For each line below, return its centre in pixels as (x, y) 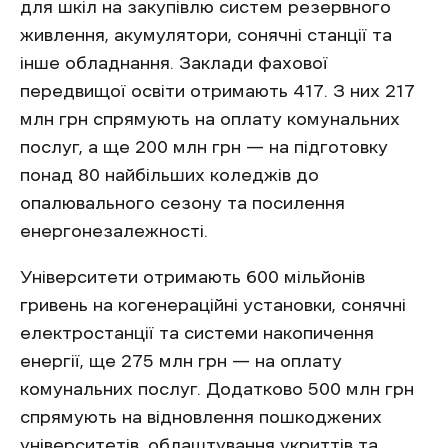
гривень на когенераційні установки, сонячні (213, 305)
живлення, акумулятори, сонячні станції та (206, 35)
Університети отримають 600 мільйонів (192, 277)
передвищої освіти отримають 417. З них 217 (217, 91)
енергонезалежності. (114, 231)
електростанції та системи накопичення (197, 333)
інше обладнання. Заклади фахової (174, 63)
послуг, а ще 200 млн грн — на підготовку (204, 147)
